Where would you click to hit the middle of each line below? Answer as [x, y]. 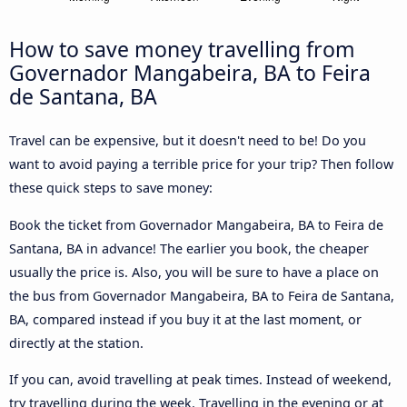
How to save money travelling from [182, 50]
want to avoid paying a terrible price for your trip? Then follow [201, 164]
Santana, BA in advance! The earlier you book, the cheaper [189, 248]
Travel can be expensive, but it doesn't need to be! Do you [188, 141]
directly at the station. [76, 342]
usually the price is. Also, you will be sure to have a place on [194, 272]
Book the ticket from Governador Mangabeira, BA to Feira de [196, 224]
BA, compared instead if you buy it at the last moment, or [185, 319]
